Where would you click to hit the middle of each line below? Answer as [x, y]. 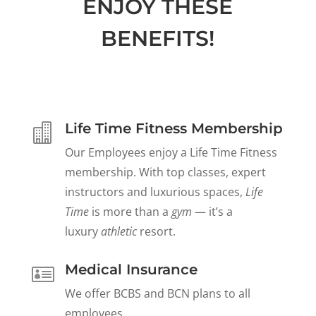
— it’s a [212, 211]
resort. [156, 231]
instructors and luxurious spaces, [155, 192]
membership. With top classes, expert [165, 172]
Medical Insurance [131, 269]
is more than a [130, 211]
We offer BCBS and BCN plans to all [157, 293]
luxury [83, 231]
